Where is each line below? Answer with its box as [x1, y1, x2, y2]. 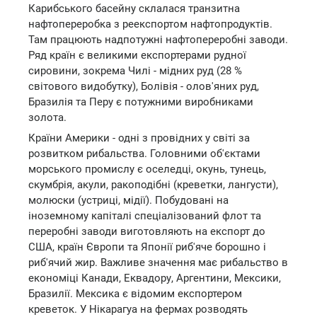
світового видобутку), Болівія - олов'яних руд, [28, 79, 259, 93]
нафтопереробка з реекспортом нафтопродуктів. [28, 17, 272, 30]
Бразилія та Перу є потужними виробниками [28, 95, 253, 108]
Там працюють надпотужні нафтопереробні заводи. [28, 33, 288, 46]
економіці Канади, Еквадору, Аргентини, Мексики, [28, 272, 281, 284]
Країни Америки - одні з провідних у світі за [28, 132, 250, 144]
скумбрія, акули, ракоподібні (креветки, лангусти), [28, 178, 278, 191]
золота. [28, 110, 67, 124]
